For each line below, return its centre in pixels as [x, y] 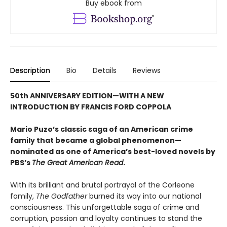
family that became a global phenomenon [92, 140]
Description [30, 70]
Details [105, 70]
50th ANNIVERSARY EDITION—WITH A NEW [87, 96]
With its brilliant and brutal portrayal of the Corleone [102, 185]
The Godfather [62, 196]
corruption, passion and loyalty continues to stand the [106, 218]
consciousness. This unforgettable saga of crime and [105, 207]
